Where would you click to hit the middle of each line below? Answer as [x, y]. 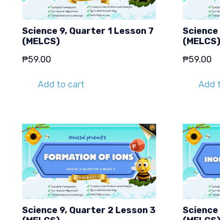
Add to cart [61, 85]
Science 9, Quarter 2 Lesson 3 [89, 210]
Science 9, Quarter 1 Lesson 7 [88, 31]
